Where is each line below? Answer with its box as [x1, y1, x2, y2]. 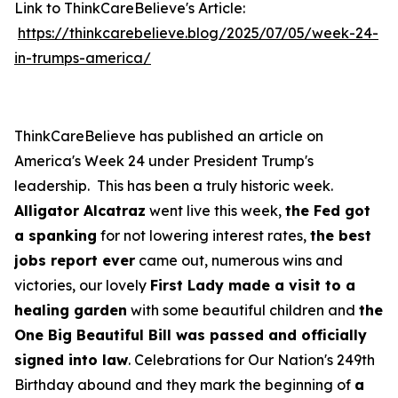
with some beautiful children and [127, 301, 359, 319]
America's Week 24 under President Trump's [14, 152, 314, 170]
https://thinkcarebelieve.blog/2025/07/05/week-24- [18, 24, 378, 42]
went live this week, [146, 202, 285, 219]
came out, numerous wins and [135, 251, 343, 269]
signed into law [14, 351, 128, 369]
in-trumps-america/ [14, 49, 151, 67]
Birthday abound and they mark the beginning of [14, 376, 354, 394]
